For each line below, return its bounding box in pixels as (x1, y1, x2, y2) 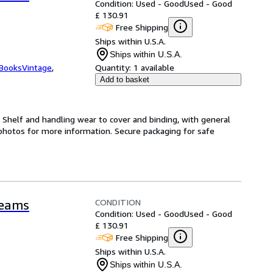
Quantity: (95, 62, 131, 73)
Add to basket (100, 75, 149, 84)
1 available (133, 62, 174, 73)
